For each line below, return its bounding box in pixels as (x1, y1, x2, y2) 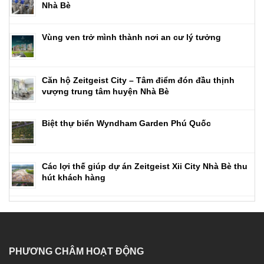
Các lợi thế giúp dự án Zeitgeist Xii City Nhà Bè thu (42, 161, 247, 171)
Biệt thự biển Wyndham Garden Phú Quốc (42, 118, 211, 128)
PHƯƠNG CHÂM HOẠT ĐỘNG (9, 246, 144, 257)
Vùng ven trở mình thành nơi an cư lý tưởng (42, 32, 221, 42)
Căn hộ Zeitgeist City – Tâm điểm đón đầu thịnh (42, 75, 235, 85)
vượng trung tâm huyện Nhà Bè (42, 87, 169, 97)
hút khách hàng (42, 173, 105, 183)
